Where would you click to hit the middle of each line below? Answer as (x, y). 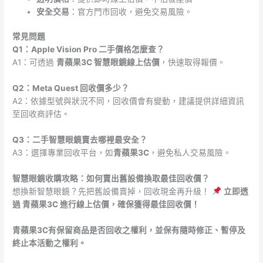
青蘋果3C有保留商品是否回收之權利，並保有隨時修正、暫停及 (129, 230)
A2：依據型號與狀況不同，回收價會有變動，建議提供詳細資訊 (129, 101)
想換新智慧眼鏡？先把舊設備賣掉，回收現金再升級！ (112, 191)
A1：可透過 (35, 63)
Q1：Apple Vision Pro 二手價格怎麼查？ (89, 50)
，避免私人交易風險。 (190, 152)
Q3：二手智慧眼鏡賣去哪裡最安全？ (80, 139)
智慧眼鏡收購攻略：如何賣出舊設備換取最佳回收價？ (111, 178)
